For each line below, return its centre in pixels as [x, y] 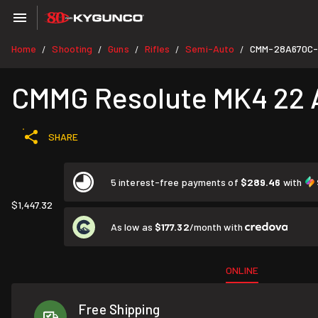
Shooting [72, 49]
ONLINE [242, 270]
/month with [217, 226]
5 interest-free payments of [176, 182]
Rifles [157, 49]
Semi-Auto [210, 49]
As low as [133, 226]
